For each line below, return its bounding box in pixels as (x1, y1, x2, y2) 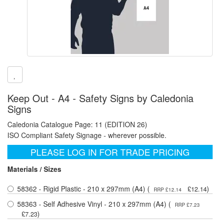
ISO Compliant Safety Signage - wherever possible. (7, 130, 166, 140)
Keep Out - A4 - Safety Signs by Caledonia (7, 91, 193, 106)
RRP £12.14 (152, 186, 183, 193)
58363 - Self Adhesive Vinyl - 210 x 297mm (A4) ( (17, 199, 171, 209)
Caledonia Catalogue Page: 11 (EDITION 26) (7, 119, 147, 130)
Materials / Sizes (7, 164, 61, 174)
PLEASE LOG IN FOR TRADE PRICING (30, 145, 190, 159)
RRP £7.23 (173, 201, 200, 209)
